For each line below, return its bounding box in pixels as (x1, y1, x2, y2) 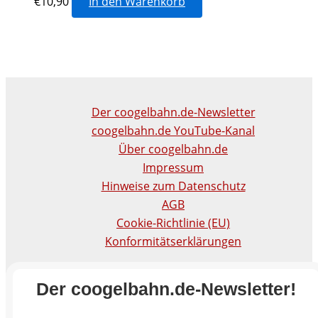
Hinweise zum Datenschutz (101, 178, 246, 194)
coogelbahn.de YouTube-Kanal (92, 123, 255, 138)
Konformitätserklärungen (105, 234, 241, 249)
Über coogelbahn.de (119, 141, 228, 157)
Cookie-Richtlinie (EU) (116, 215, 230, 231)
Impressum (143, 160, 204, 175)
